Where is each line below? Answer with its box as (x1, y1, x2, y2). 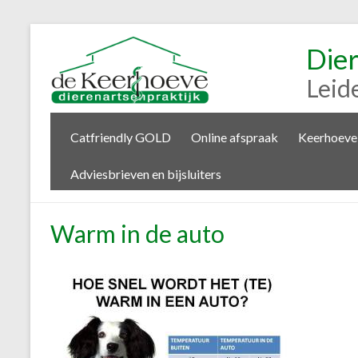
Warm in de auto (50, 219, 225, 249)
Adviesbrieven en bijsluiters (70, 166, 221, 182)
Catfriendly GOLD (70, 129, 171, 145)
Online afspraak (191, 129, 278, 145)
